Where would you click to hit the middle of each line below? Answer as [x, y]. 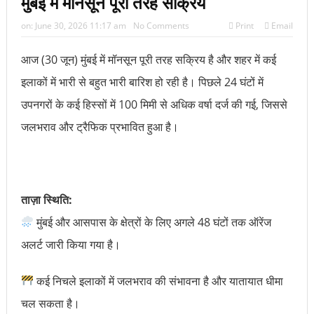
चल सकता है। [50, 303]
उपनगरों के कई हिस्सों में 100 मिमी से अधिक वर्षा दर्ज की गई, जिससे [154, 104]
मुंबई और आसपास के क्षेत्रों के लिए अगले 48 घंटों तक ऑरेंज [153, 222]
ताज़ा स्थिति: [46, 199]
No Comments [161, 25]
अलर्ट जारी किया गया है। [70, 244]
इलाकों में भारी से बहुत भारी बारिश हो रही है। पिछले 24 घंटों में [142, 82]
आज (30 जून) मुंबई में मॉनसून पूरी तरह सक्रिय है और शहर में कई [148, 59]
